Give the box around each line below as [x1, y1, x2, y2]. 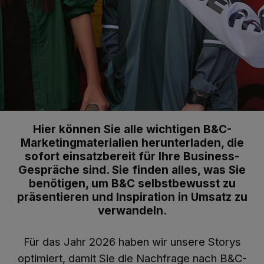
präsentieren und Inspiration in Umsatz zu [16, 190, 247, 204]
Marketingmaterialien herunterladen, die [20, 136, 244, 150]
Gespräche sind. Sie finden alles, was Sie [18, 163, 246, 177]
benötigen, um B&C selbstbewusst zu [28, 177, 236, 190]
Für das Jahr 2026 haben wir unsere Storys [23, 235, 241, 249]
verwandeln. [97, 204, 167, 217]
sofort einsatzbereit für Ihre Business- [25, 150, 239, 163]
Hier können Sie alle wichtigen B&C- [32, 123, 232, 136]
